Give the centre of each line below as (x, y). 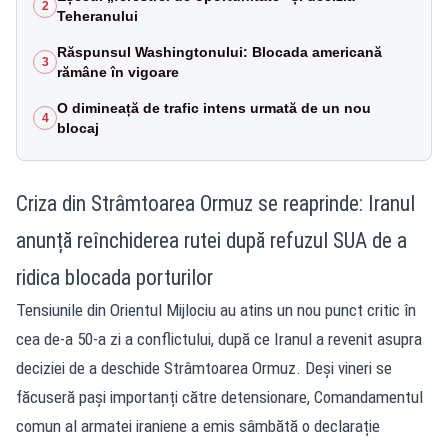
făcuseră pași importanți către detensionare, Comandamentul (219, 396)
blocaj (78, 127)
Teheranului (97, 15)
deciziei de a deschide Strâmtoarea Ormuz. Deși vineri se (204, 367)
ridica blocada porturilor (114, 277)
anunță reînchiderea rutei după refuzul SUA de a (211, 240)
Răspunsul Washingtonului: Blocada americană (219, 51)
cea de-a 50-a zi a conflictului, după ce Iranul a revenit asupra (219, 338)
